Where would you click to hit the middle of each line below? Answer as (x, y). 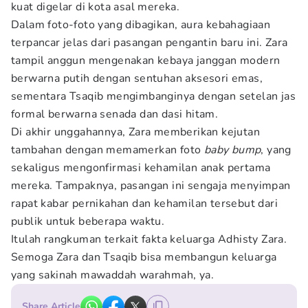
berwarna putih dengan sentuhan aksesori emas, (137, 78)
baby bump (232, 150)
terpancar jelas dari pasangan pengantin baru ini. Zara (150, 43)
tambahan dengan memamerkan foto (108, 150)
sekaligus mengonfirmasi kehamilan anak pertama (141, 168)
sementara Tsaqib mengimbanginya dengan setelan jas (153, 96)
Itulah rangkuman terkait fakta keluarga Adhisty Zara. (149, 239)
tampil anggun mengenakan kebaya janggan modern (146, 60)
